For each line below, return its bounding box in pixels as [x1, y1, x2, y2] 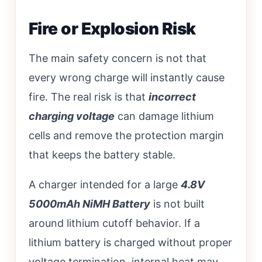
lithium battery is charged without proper [29, 236, 232, 249]
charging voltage [29, 109, 115, 122]
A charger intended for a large [29, 178, 181, 191]
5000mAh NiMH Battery [29, 197, 150, 210]
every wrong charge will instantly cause [29, 71, 225, 84]
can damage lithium [115, 109, 214, 122]
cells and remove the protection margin [29, 129, 224, 142]
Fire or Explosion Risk [29, 18, 196, 39]
